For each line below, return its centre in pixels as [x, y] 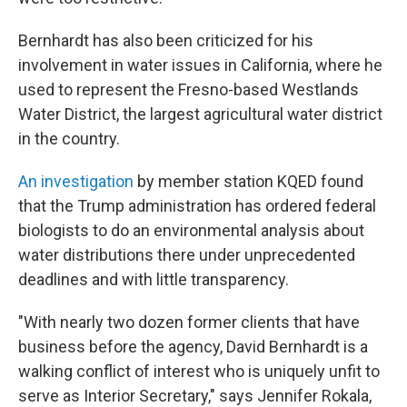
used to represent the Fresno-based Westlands [189, 89]
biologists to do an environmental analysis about [191, 230]
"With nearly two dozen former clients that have [189, 322]
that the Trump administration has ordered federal [197, 206]
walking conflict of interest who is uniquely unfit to [199, 371]
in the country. [69, 139]
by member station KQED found [250, 181]
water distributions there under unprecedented [187, 255]
